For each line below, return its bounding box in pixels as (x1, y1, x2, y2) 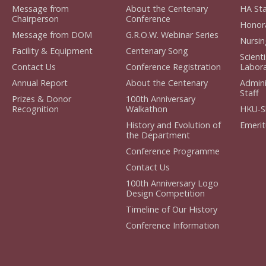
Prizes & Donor (12, 93, 72, 104)
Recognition (12, 103, 59, 115)
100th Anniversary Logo (125, 177, 218, 189)
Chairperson (12, 12, 59, 24)
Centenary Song (125, 45, 188, 56)
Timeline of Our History (125, 203, 217, 215)
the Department (125, 129, 190, 141)
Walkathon (125, 103, 167, 115)
